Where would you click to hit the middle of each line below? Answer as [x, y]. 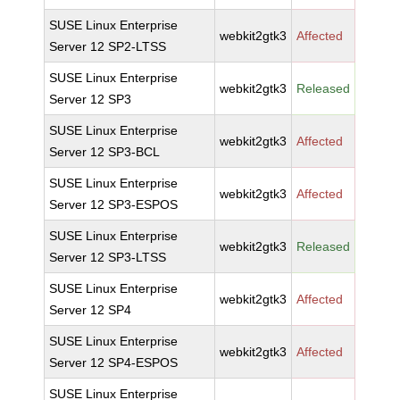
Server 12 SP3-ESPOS [114, 204]
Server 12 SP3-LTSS [108, 257]
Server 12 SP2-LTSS [108, 46]
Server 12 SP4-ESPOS [114, 362]
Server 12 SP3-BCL [105, 152]
